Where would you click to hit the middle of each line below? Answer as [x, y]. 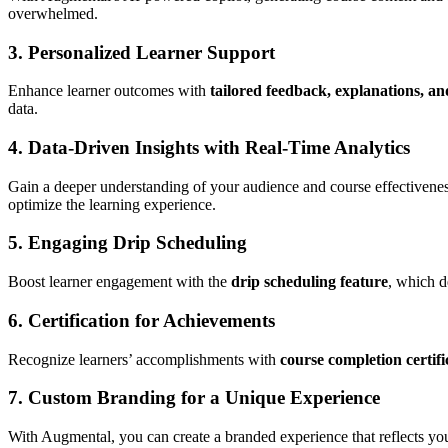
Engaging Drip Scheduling [137, 243]
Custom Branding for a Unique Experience [204, 398]
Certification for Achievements [151, 320]
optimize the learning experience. [112, 204]
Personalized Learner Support [151, 52]
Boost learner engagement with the [119, 282]
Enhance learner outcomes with [109, 91]
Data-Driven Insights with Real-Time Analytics [219, 147]
